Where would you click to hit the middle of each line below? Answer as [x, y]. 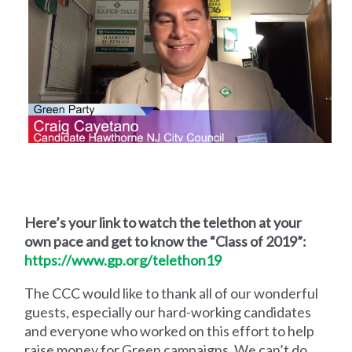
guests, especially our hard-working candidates [168, 312]
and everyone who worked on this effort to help [170, 331]
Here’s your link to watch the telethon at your [163, 223]
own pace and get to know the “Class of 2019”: [166, 242]
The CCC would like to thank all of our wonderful [172, 293]
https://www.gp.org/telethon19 [123, 260]
